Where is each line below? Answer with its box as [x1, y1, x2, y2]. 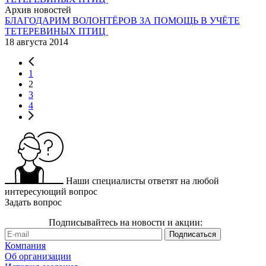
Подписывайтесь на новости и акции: [49, 217, 202, 227]
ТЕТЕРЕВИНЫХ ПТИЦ [5, 26, 108, 36]
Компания [5, 240, 46, 251]
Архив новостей [5, 4, 71, 15]
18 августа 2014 [5, 36, 68, 47]
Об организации [5, 251, 71, 261]
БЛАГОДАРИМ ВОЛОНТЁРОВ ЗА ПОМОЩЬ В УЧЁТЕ [5, 15, 240, 26]
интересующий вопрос [5, 186, 97, 197]
